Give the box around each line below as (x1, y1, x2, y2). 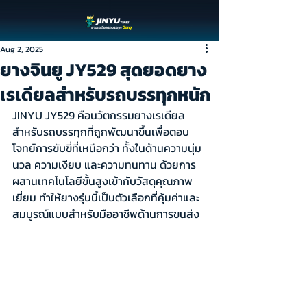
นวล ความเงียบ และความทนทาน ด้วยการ (12, 156, 196, 173)
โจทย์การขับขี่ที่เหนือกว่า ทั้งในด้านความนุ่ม (12, 140, 201, 156)
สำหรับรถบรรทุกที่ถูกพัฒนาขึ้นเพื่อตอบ (12, 123, 189, 140)
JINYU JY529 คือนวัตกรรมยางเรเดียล (12, 107, 185, 123)
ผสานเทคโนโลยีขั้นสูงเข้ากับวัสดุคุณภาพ (12, 173, 193, 189)
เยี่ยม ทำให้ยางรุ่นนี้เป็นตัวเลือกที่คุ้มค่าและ (12, 189, 199, 206)
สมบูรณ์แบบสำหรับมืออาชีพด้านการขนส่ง (12, 206, 199, 222)
